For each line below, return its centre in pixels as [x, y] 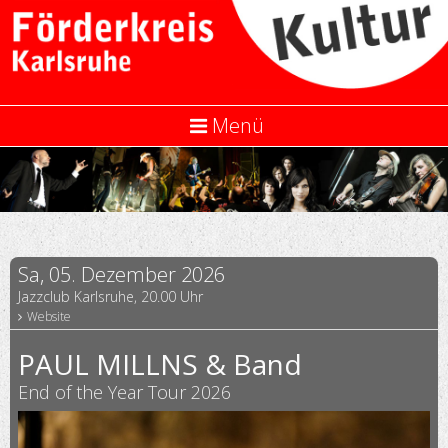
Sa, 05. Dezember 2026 [121, 274]
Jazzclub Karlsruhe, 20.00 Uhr [110, 296]
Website [48, 316]
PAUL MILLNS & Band [160, 363]
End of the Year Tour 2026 [124, 391]
